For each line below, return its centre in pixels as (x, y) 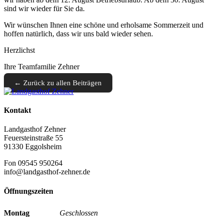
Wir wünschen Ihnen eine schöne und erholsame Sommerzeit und (104, 25)
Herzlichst (19, 50)
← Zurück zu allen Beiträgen (58, 83)
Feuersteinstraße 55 (33, 138)
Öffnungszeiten (29, 191)
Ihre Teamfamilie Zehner (42, 66)
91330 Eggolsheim (33, 147)
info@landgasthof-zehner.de (47, 172)
